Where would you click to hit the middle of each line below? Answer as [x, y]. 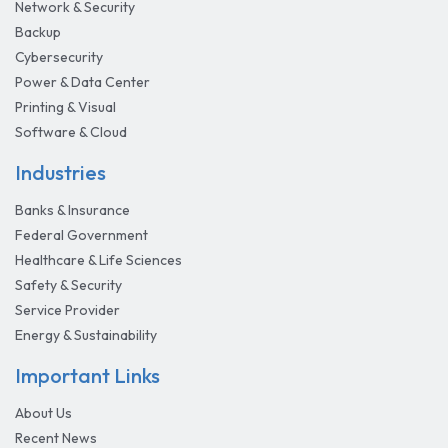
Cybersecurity [59, 57]
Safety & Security [68, 285]
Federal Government [81, 235]
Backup [38, 32]
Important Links [87, 375]
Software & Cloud [71, 132]
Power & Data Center [82, 82]
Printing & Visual [65, 107]
